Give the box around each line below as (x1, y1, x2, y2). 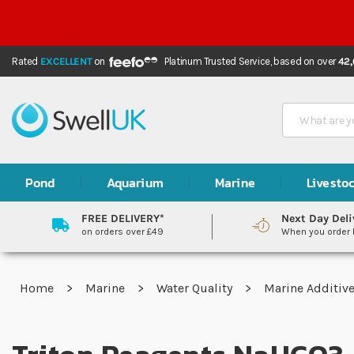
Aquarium (106, 173, 164, 192)
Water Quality (156, 281, 235, 296)
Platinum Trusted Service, (164, 55, 274, 67)
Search (284, 96, 322, 112)
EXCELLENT (40, 55, 92, 67)
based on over (273, 55, 338, 67)
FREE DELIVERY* (81, 212, 164, 225)
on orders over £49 (81, 226, 164, 237)
